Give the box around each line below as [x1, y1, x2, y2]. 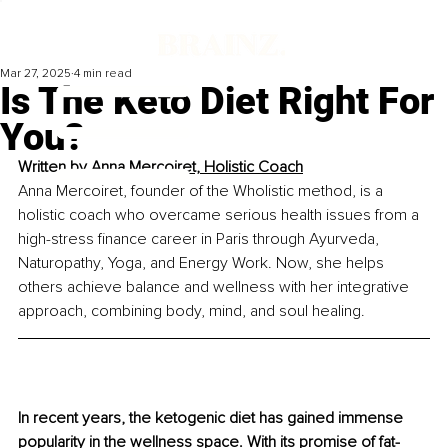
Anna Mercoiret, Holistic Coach [91, 157, 303, 178]
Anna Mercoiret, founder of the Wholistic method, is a [18, 181, 387, 202]
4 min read [74, 66, 132, 82]
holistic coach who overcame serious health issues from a [18, 205, 423, 226]
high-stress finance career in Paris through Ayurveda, [18, 229, 383, 250]
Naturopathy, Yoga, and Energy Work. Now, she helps [18, 253, 388, 274]
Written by [18, 157, 91, 178]
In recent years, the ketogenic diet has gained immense [18, 408, 407, 429]
